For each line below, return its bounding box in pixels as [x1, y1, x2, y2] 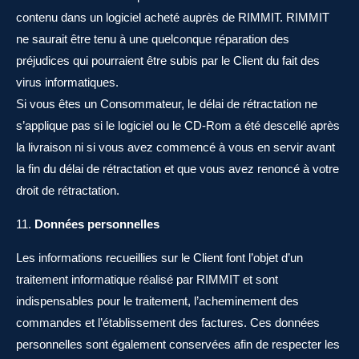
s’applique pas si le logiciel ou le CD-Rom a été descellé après [16, 119, 340, 132]
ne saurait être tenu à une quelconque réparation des [16, 32, 289, 46]
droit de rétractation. [16, 184, 119, 197]
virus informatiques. [16, 75, 119, 89]
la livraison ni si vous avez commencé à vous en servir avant [16, 140, 335, 154]
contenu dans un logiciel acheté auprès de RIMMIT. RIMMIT [16, 10, 329, 24]
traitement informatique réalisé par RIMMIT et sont [16, 272, 278, 286]
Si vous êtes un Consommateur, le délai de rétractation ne [16, 97, 317, 111]
